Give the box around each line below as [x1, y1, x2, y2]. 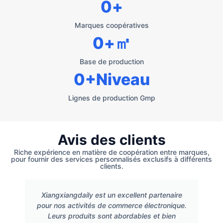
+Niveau [85, 69, 150, 89]
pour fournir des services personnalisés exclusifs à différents [11, 154, 212, 163]
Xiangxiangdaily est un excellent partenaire [41, 190, 182, 199]
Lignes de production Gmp [68, 93, 155, 102]
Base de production [79, 57, 144, 66]
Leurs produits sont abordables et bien [47, 211, 176, 220]
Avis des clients [57, 131, 166, 148]
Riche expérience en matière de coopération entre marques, [13, 147, 210, 156]
